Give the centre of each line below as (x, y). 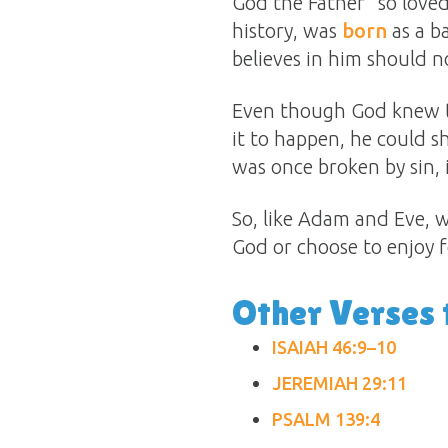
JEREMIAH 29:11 (339, 383)
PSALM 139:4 (326, 419)
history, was (287, 30)
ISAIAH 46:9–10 (334, 347)
